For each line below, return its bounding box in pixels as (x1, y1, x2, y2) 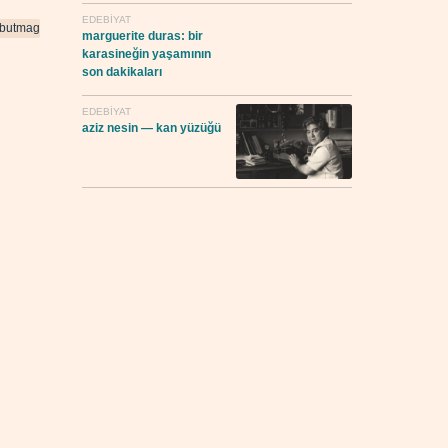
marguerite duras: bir (82, 29, 203, 44)
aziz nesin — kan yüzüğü (82, 121, 221, 136)
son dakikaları (82, 65, 162, 80)
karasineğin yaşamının (82, 47, 211, 62)
